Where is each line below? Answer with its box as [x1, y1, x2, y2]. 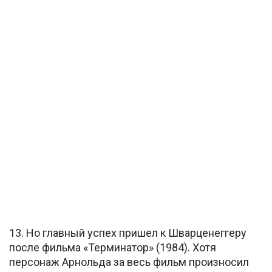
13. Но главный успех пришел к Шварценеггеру [9, 226, 246, 239]
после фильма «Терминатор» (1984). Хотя [9, 240, 216, 254]
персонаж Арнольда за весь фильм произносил [9, 255, 249, 268]
